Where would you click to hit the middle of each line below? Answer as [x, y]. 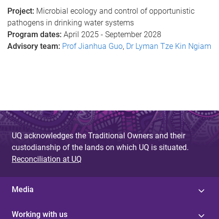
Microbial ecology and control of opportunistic [115, 11]
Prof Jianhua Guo [92, 46]
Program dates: [35, 34]
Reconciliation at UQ [47, 159]
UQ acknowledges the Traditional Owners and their [99, 136]
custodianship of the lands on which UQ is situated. [100, 147]
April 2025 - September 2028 [112, 34]
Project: [22, 11]
